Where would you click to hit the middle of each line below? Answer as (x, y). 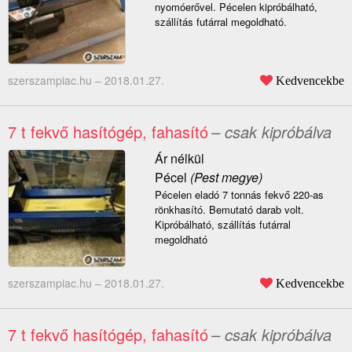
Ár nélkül (179, 159)
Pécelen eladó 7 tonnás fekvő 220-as (239, 195)
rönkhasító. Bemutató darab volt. (229, 210)
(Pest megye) (224, 178)
